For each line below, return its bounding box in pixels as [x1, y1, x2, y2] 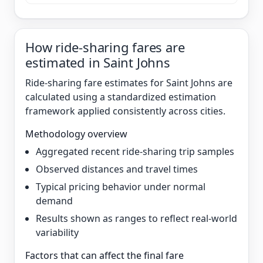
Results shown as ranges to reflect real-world [36, 212, 237, 225]
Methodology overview [25, 127, 127, 140]
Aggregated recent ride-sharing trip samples [36, 145, 234, 158]
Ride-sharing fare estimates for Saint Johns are [25, 76, 232, 89]
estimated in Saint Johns [25, 53, 170, 71]
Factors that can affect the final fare [25, 249, 184, 262]
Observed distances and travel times [36, 163, 198, 176]
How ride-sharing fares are [25, 38, 185, 56]
